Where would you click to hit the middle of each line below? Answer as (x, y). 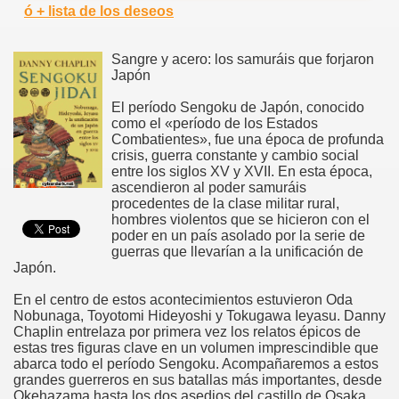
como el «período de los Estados (215, 123)
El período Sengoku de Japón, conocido (238, 107)
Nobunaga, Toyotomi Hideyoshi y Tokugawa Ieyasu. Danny (199, 315)
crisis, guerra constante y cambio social (235, 155)
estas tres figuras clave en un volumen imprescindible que (196, 347)
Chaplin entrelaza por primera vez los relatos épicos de (187, 331)
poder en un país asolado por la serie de (238, 235)
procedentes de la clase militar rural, (225, 203)
